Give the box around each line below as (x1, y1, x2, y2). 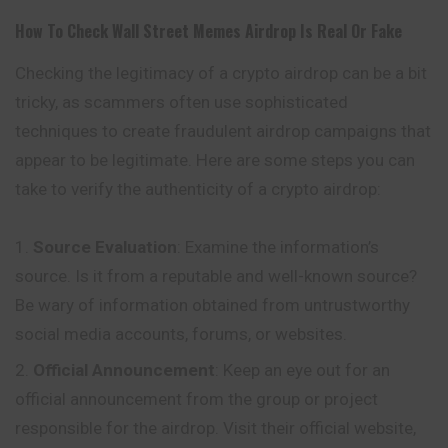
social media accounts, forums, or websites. (15, 323, 347, 344)
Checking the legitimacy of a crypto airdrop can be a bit (15, 63, 427, 83)
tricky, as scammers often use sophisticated (15, 92, 348, 112)
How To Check (15, 18, 112, 43)
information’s (280, 236, 379, 257)
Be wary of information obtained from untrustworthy (15, 294, 410, 315)
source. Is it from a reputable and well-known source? (15, 265, 417, 286)
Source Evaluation (33, 236, 177, 257)
